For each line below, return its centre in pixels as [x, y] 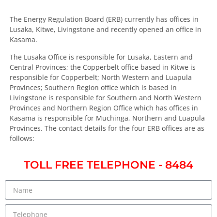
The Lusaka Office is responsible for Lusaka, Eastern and [101, 57]
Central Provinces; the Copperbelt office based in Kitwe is [103, 67]
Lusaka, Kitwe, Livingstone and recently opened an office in [106, 30]
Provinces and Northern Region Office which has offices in [104, 108]
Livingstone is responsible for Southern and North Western [106, 97]
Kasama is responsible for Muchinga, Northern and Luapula [107, 118]
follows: [22, 138]
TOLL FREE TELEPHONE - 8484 [108, 165]
